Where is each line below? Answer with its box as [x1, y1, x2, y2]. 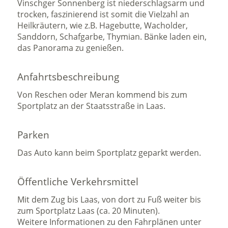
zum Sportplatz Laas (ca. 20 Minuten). [17, 205, 160, 216]
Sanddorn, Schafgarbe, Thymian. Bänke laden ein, [17, 31, 207, 42]
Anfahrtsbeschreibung [17, 70, 120, 83]
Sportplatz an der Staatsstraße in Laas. [17, 100, 166, 111]
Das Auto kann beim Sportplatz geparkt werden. [17, 147, 202, 158]
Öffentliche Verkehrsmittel [17, 175, 139, 188]
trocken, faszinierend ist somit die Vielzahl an [17, 9, 190, 20]
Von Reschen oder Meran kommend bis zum [17, 89, 188, 100]
